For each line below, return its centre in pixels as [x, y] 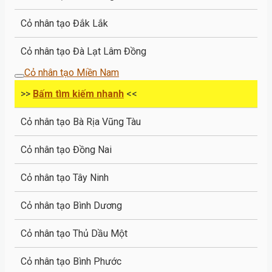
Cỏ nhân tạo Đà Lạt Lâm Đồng [83, 51]
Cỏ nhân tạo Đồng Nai [66, 149]
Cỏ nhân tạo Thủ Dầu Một [74, 233]
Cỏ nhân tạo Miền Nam [72, 72]
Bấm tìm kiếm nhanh [78, 93]
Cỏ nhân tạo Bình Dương [71, 205]
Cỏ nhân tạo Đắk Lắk [64, 23]
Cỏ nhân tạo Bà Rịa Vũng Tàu [81, 121]
